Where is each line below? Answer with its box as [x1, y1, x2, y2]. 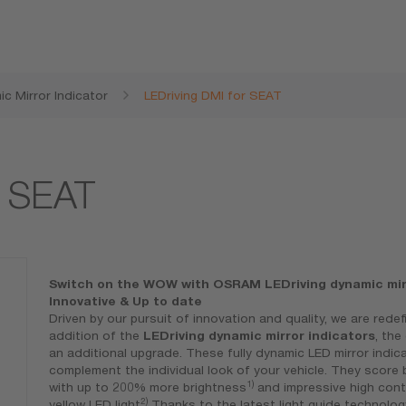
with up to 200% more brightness [48, 380, 246, 395]
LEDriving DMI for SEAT [144, 88, 282, 102]
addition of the [48, 328, 143, 343]
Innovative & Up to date [48, 294, 202, 309]
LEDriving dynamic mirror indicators [142, 328, 375, 343]
